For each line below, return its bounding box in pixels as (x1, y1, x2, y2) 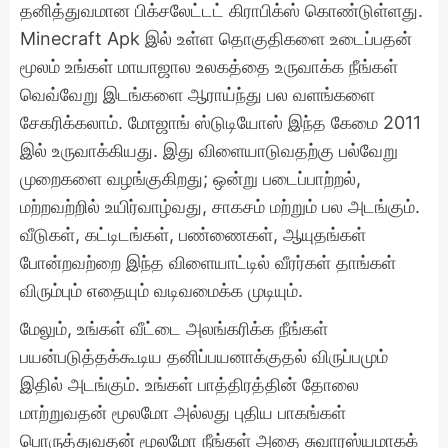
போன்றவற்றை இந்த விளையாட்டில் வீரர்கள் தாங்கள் (20, 252, 396, 273)
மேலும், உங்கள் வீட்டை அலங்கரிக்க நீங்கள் (20, 317, 328, 339)
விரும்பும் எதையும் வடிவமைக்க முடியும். (20, 280, 303, 301)
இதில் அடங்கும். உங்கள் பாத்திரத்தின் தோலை (20, 373, 359, 395)
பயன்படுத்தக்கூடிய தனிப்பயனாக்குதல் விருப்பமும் (20, 345, 388, 367)
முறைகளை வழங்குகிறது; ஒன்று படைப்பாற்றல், (20, 168, 361, 189)
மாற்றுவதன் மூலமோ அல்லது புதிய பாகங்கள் (20, 401, 346, 423)
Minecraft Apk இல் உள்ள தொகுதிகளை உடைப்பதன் (20, 28, 412, 49)
